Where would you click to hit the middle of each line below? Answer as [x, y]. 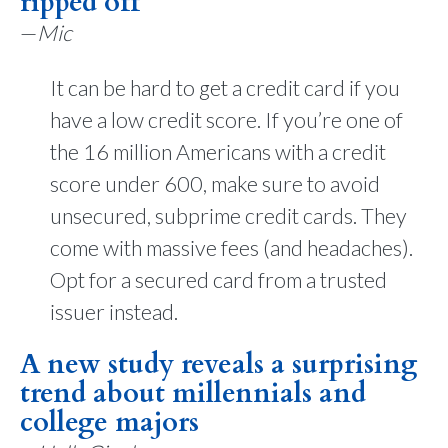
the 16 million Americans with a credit [218, 151]
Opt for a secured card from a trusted [218, 279]
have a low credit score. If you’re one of [226, 119]
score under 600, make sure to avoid [215, 183]
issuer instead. [114, 311]
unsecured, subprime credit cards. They [228, 215]
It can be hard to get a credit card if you [225, 87]
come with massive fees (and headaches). [231, 247]
